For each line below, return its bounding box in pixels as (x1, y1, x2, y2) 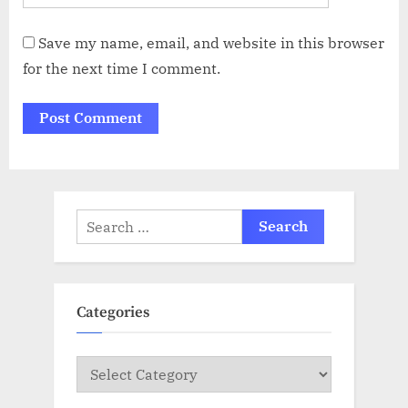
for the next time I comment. (23, 58, 220, 77)
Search (76, 210, 120, 229)
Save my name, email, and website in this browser (38, 33, 384, 52)
